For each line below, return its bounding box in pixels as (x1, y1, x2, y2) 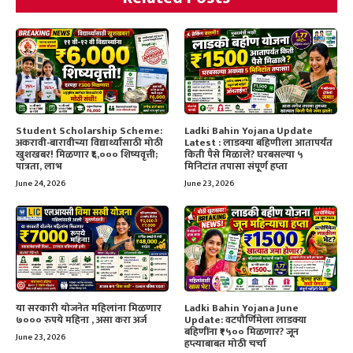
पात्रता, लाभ (16, 158, 62, 176)
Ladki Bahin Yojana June (184, 299, 299, 318)
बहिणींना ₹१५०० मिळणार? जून (184, 323, 299, 341)
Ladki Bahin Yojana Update (184, 122, 313, 140)
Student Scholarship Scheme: (16, 122, 162, 140)
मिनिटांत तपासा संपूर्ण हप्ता (184, 158, 288, 176)
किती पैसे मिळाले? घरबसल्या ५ (184, 146, 303, 164)
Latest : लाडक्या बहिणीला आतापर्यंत (184, 134, 333, 152)
